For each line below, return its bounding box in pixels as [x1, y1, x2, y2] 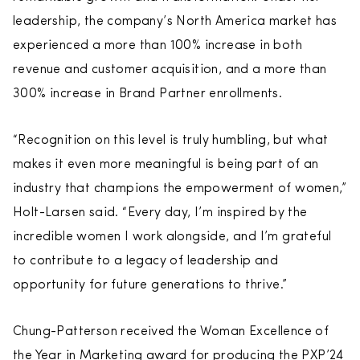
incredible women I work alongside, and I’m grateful [13, 231, 332, 243]
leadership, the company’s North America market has [13, 15, 337, 28]
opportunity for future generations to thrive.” [13, 279, 288, 292]
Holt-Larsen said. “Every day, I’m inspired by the [13, 207, 308, 219]
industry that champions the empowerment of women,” [13, 182, 346, 195]
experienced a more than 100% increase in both [13, 39, 302, 52]
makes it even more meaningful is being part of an [13, 158, 319, 171]
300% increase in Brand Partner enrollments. [13, 88, 283, 100]
